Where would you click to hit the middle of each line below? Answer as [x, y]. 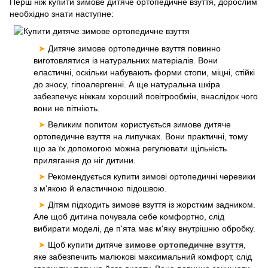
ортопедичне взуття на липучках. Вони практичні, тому [141, 136]
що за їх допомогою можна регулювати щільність [130, 148]
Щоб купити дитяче [86, 245]
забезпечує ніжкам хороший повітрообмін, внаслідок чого [146, 96]
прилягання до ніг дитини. [85, 160]
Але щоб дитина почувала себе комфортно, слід [129, 217]
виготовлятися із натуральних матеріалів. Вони [126, 60]
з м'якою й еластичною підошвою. [100, 188]
